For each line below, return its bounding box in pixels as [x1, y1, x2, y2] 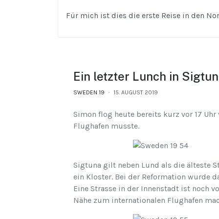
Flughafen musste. [73, 121, 139, 131]
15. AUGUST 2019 [113, 89, 158, 96]
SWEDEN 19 [73, 89, 105, 96]
